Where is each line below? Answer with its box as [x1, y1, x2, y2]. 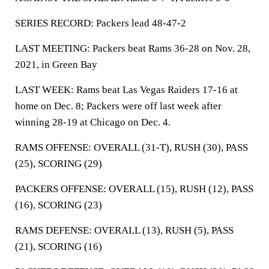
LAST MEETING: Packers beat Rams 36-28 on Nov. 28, [15, 43, 250, 54]
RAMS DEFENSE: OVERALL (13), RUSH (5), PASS [15, 225, 234, 236]
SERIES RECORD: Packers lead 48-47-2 [15, 17, 186, 29]
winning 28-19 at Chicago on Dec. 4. [15, 116, 171, 128]
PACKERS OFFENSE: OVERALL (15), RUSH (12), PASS [15, 183, 253, 195]
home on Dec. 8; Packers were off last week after [15, 100, 222, 112]
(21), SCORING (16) [15, 241, 102, 252]
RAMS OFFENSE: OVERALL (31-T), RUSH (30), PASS [15, 142, 248, 153]
